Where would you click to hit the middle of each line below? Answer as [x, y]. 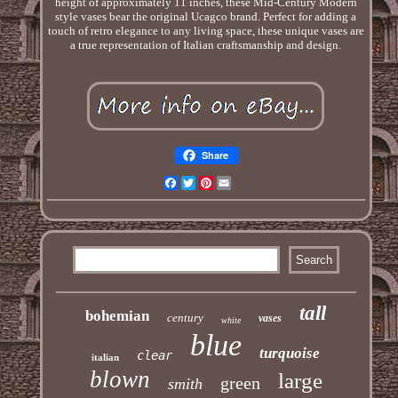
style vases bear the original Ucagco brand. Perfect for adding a [206, 16]
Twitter [213, 182]
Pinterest [235, 182]
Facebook [202, 182]
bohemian [118, 315]
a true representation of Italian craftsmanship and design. [206, 44]
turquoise [290, 353]
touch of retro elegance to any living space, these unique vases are [206, 30]
